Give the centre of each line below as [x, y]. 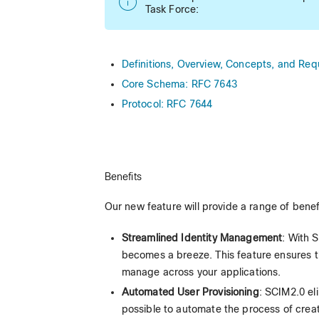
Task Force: [172, 10]
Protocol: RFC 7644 [167, 104]
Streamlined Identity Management [202, 238]
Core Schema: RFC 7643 [179, 84]
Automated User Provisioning [190, 292]
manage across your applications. [201, 272]
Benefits [123, 177]
